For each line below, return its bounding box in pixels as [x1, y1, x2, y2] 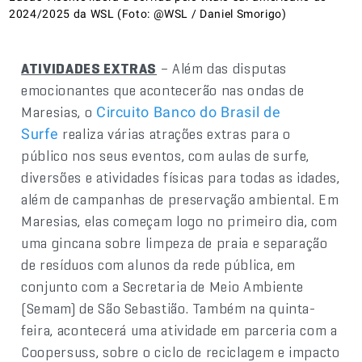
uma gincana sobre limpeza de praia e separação [21, 233, 328, 252]
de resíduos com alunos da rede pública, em [21, 255, 297, 274]
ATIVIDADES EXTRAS [21, 58, 158, 78]
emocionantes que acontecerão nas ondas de [21, 80, 305, 99]
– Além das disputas [157, 58, 287, 78]
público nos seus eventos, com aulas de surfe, [21, 145, 310, 165]
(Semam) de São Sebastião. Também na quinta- [21, 298, 316, 318]
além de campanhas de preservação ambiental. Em [21, 189, 339, 208]
